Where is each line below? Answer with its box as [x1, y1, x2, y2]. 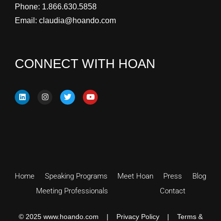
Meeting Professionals [36, 186, 108, 195]
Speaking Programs [44, 171, 108, 181]
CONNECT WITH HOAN [15, 56, 155, 71]
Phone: [15, 2, 42, 11]
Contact [159, 186, 185, 195]
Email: [15, 16, 39, 25]
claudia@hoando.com [39, 16, 116, 25]
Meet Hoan [117, 171, 154, 181]
